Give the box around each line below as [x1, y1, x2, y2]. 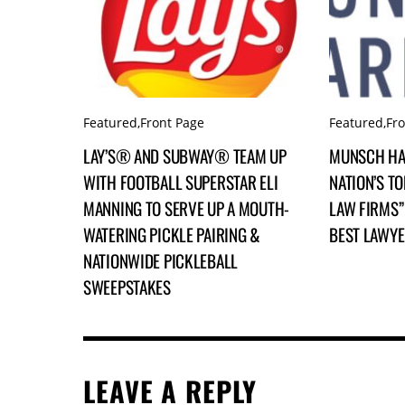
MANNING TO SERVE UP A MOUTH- [83, 195, 289, 222]
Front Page [140, 113, 204, 131]
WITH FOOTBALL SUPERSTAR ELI [83, 169, 278, 196]
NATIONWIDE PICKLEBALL [83, 248, 238, 275]
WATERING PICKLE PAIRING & [83, 221, 260, 249]
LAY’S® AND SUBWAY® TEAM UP [83, 143, 287, 170]
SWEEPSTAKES [83, 274, 171, 301]
